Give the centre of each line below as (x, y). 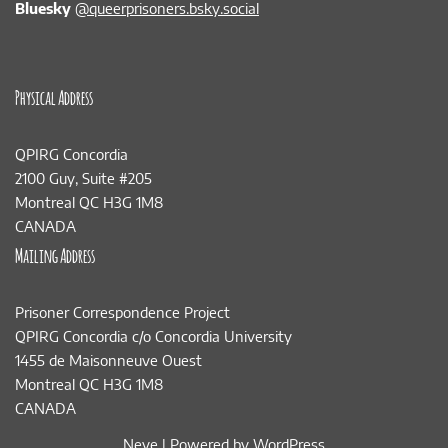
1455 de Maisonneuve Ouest (108, 360)
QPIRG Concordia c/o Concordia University (153, 336)
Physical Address (54, 96)
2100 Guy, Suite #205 (83, 178)
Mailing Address (55, 254)
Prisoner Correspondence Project (122, 312)
